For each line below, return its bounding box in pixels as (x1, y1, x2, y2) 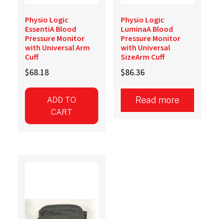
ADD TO (47, 95, 77, 105)
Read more (135, 95, 179, 106)
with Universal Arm (24, 43, 90, 54)
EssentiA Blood (24, 24, 76, 35)
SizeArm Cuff (120, 52, 165, 63)
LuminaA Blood (120, 24, 173, 35)
